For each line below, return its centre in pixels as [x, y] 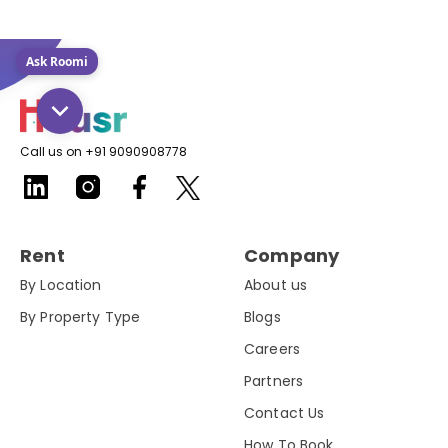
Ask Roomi [57, 61]
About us [276, 284]
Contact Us [284, 412]
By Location [61, 284]
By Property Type [80, 316]
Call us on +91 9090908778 [103, 151]
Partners [274, 380]
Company [292, 255]
